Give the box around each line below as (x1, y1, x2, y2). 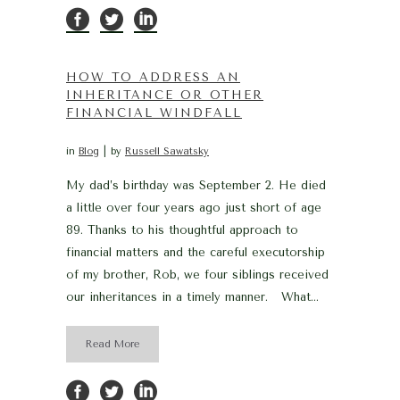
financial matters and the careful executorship (66, 245, 325, 259)
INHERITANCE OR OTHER (66, 87, 263, 102)
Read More (86, 337, 139, 350)
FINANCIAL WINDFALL (66, 105, 242, 120)
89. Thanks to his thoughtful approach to (66, 222, 298, 237)
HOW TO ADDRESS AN (66, 70, 240, 84)
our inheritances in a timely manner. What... (66, 289, 319, 304)
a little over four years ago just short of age (66, 200, 321, 214)
